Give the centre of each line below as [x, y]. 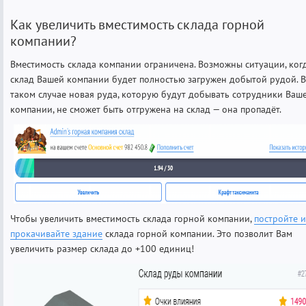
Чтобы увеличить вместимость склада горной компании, [132, 218]
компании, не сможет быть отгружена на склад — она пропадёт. [146, 109]
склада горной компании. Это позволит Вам [197, 233]
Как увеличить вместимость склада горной [137, 24]
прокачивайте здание [56, 233]
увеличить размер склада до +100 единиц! [102, 248]
